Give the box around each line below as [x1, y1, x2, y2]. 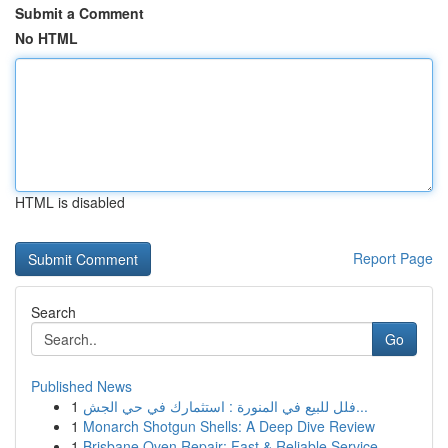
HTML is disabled [15, 192, 125, 212]
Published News [31, 376, 132, 396]
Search [31, 302, 76, 322]
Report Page [353, 248, 433, 268]
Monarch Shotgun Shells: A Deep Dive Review [83, 416, 375, 436]
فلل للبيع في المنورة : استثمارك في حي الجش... [356, 396, 368, 416]
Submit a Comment [15, 3, 144, 23]
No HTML [15, 28, 78, 48]
